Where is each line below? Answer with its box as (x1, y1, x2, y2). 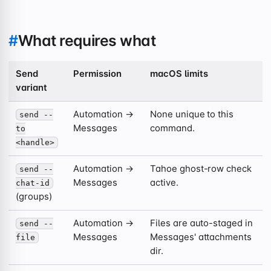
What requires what (18, 31, 156, 50)
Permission (73, 68, 122, 80)
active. (150, 177, 178, 189)
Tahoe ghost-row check (150, 163, 252, 175)
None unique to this (150, 109, 234, 120)
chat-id (16, 178, 50, 188)
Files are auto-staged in (150, 218, 253, 229)
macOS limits (150, 68, 208, 80)
